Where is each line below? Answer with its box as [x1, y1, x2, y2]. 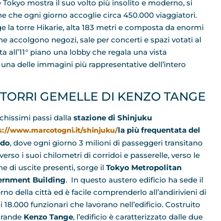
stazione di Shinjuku [74, 113, 152, 123]
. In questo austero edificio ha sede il [66, 175, 203, 185]
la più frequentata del [118, 125, 200, 135]
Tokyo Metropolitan [106, 163, 182, 173]
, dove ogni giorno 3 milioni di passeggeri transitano [10, 138, 203, 148]
